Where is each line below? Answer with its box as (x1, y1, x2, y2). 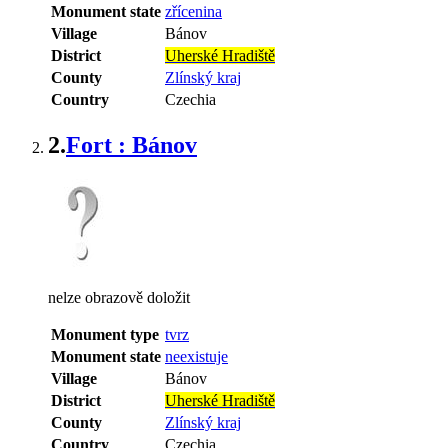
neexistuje (165, 347, 228, 365)
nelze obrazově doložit (48, 288, 190, 306)
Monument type (51, 325, 159, 343)
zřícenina (165, 2, 222, 20)
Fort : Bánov (66, 131, 197, 158)
